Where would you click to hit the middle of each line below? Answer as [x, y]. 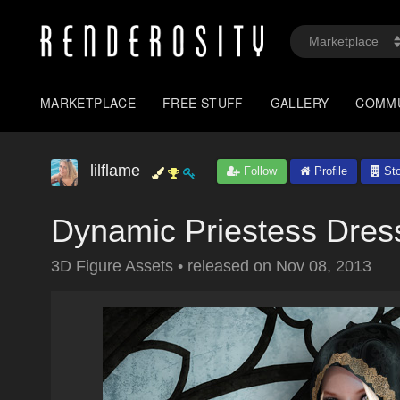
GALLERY [300, 103]
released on [232, 266]
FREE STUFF [203, 103]
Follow [258, 171]
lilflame [115, 171]
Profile [329, 171]
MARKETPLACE [88, 103]
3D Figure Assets [114, 266]
